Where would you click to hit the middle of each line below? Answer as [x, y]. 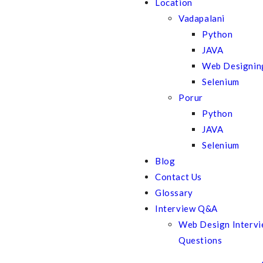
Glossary [174, 193]
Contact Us [178, 177]
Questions [200, 240]
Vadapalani [202, 18]
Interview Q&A [186, 208]
